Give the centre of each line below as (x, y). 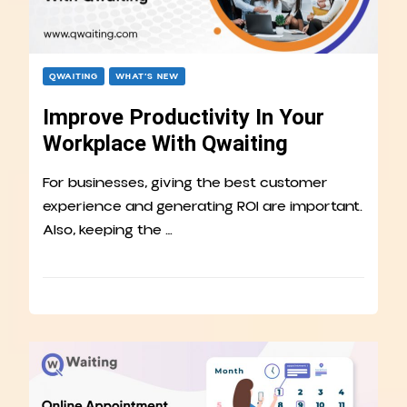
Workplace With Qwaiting (165, 144)
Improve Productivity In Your (184, 118)
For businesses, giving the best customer (185, 183)
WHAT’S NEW (147, 77)
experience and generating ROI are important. (203, 207)
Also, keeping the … (108, 230)
